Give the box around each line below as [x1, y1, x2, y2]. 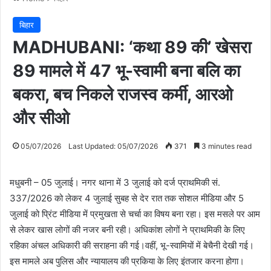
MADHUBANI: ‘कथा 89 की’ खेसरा [13, 36, 251, 57]
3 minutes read [200, 141, 252, 151]
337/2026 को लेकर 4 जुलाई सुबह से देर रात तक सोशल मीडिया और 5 [10, 192, 244, 204]
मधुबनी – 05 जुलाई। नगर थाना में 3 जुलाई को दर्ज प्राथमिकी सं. [10, 176, 220, 188]
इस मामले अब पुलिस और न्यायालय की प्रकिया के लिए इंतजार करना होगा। [10, 255, 244, 267]
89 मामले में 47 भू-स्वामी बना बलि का [13, 60, 240, 81]
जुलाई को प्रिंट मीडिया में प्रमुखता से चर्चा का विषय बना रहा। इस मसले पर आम [10, 207, 260, 220]
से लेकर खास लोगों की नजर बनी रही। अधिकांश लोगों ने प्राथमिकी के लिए [10, 223, 245, 235]
